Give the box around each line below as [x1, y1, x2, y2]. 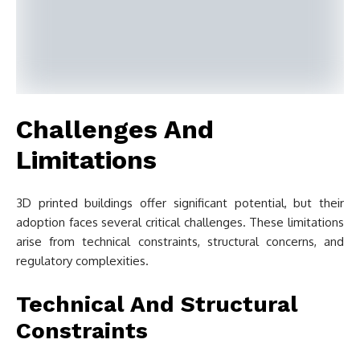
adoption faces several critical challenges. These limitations [16, 215, 344, 230]
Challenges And [16, 114, 214, 145]
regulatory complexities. [16, 253, 149, 268]
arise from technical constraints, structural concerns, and [16, 234, 344, 249]
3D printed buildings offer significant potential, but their [16, 195, 344, 211]
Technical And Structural [16, 291, 298, 317]
